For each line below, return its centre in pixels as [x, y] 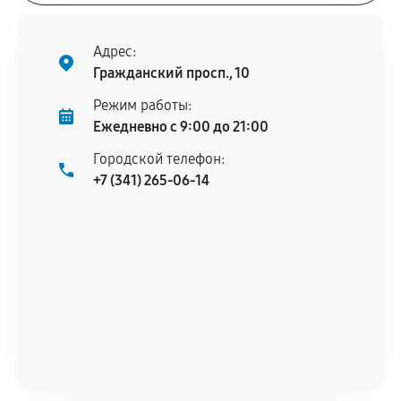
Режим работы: [142, 105]
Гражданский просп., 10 [171, 73]
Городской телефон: [159, 159]
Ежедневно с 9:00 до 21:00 [181, 127]
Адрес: [115, 51]
